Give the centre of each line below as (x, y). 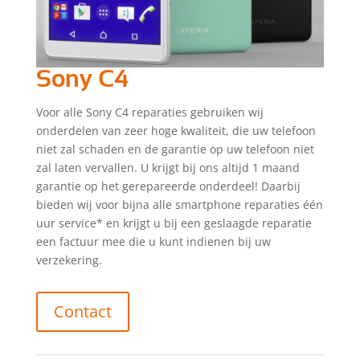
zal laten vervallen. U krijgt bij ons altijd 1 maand (168, 167)
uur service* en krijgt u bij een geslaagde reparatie (174, 223)
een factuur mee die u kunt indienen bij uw (153, 241)
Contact (82, 311)
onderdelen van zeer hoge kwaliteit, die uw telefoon (176, 130)
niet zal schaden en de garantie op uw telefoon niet (175, 149)
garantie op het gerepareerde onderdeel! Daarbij (168, 186)
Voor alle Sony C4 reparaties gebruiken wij (149, 112)
